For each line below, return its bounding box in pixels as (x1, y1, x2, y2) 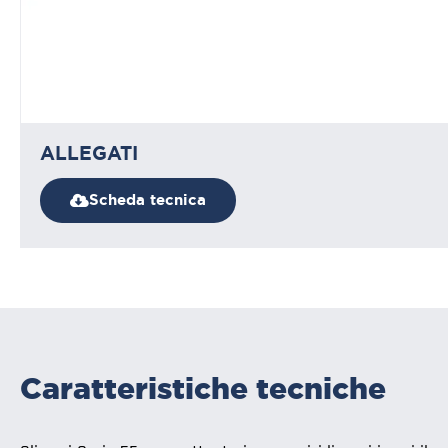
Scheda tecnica (89, 189, 206, 210)
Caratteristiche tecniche (20, 370, 386, 405)
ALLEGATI (40, 140, 138, 166)
